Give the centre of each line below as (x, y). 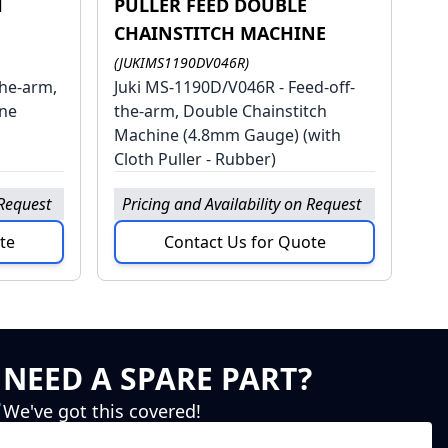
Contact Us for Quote (244, 242)
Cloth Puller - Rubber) (195, 159)
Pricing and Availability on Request (242, 204)
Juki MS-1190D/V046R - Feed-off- (235, 87)
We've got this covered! (102, 411)
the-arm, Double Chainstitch (221, 111)
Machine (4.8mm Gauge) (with (228, 135)
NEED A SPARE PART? (157, 379)
